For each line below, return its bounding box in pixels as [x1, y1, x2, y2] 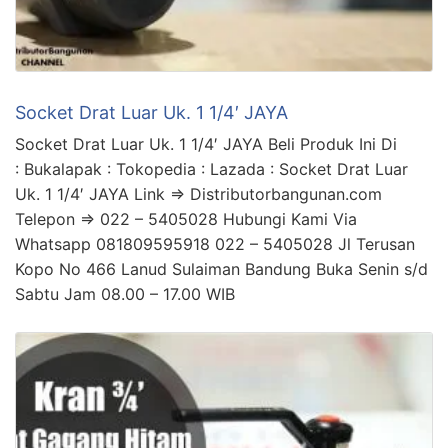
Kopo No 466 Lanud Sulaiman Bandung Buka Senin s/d [15, 258, 428, 279]
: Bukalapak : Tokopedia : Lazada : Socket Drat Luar [15, 158, 408, 179]
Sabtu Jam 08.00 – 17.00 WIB [15, 283, 235, 304]
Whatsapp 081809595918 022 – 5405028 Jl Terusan [15, 233, 415, 254]
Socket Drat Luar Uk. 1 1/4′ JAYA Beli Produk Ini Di [15, 133, 397, 154]
